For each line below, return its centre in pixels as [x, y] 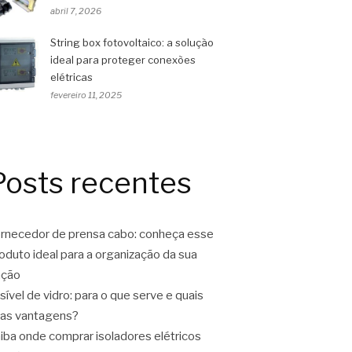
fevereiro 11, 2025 [86, 95]
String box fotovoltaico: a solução [132, 43]
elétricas [71, 77]
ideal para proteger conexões [123, 60]
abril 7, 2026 [76, 11]
